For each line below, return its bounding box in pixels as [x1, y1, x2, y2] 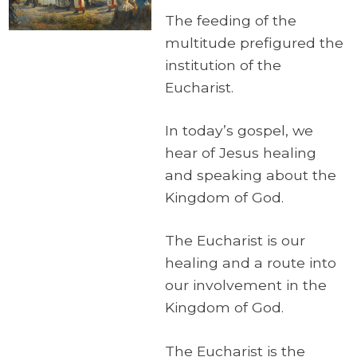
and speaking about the [164, 166, 336, 183]
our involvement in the [164, 277, 327, 294]
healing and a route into [164, 254, 336, 272]
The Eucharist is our [164, 232, 305, 249]
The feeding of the [164, 11, 296, 29]
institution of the [164, 56, 281, 73]
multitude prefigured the [164, 33, 343, 51]
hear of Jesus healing [164, 143, 316, 161]
